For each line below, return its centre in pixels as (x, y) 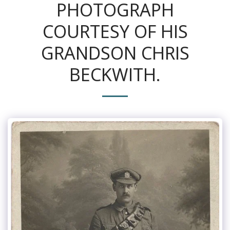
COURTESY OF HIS (115, 31)
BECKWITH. (115, 74)
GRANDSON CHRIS (115, 53)
